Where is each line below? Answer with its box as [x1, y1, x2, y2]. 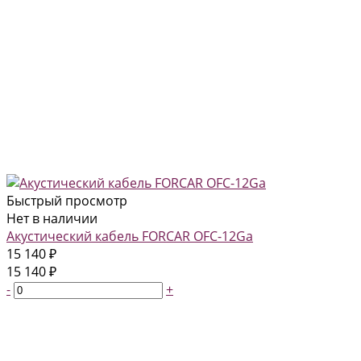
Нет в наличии [6, 209, 98, 227]
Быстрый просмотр [6, 191, 127, 210]
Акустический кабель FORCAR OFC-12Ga [6, 226, 253, 245]
